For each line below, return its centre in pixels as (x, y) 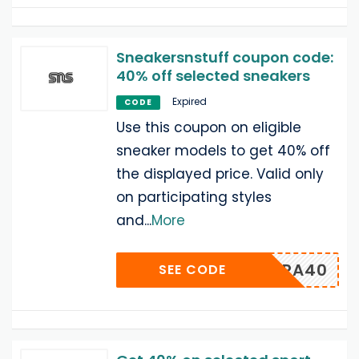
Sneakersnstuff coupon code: (225, 57)
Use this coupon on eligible (209, 127)
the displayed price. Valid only (220, 173)
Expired (190, 101)
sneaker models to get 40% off (223, 150)
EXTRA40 (289, 270)
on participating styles (194, 197)
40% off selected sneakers (213, 75)
